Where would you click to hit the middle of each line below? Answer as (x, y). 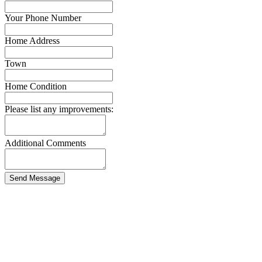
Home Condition (36, 86)
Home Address (32, 40)
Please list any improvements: (59, 109)
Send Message (35, 178)
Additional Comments (45, 143)
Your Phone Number (43, 18)
